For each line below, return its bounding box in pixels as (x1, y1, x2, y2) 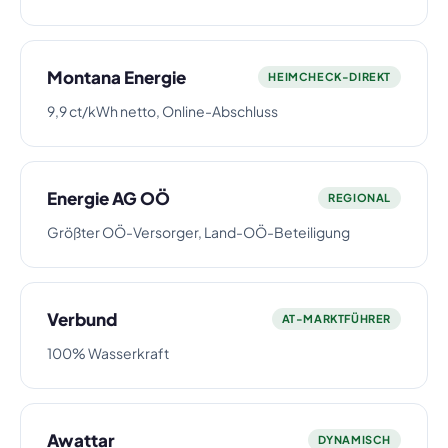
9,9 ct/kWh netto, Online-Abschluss (47, 101, 278, 120)
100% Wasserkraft (47, 343, 169, 362)
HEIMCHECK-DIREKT (268, 70, 391, 84)
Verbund (47, 307, 117, 330)
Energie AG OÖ (47, 186, 170, 209)
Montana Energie (47, 65, 186, 88)
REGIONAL (328, 191, 391, 205)
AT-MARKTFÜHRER (281, 312, 391, 326)
